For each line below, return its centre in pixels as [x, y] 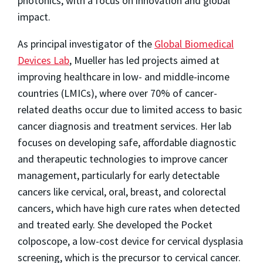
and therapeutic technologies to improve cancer [123, 159]
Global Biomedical [194, 44]
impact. [34, 17]
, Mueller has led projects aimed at [144, 60]
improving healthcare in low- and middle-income [124, 77]
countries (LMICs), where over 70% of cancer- [117, 93]
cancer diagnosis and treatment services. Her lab [124, 126]
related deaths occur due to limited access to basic [130, 110]
